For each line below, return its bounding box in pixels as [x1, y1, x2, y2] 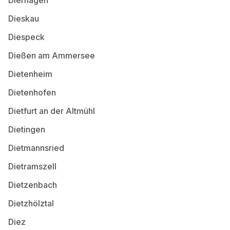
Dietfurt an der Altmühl [8, 105, 95, 116]
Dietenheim [8, 68, 52, 79]
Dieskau [8, 13, 39, 24]
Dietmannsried [8, 142, 64, 153]
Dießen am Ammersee [8, 50, 95, 61]
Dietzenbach [8, 179, 57, 190]
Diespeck [8, 31, 45, 42]
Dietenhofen [8, 87, 56, 98]
